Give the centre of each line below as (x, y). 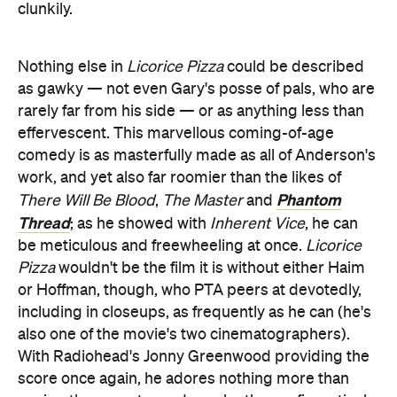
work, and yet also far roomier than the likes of (179, 178)
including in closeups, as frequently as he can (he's (195, 312)
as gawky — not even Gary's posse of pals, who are (196, 89)
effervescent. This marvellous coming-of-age (176, 133)
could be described (294, 67)
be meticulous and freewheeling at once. (162, 246)
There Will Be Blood (86, 201)
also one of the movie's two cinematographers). (184, 335)
